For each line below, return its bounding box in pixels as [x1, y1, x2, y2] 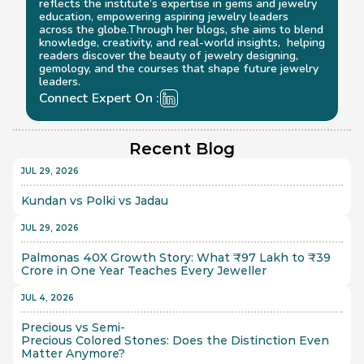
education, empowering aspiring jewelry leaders [39, 9, 288, 24]
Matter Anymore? [21, 346, 125, 361]
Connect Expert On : [39, 89, 159, 107]
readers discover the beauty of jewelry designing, [39, 48, 298, 63]
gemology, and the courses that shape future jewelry [39, 61, 318, 76]
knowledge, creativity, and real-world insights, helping [39, 35, 325, 50]
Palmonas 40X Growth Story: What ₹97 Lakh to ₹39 [21, 250, 331, 265]
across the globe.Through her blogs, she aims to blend [39, 22, 323, 37]
